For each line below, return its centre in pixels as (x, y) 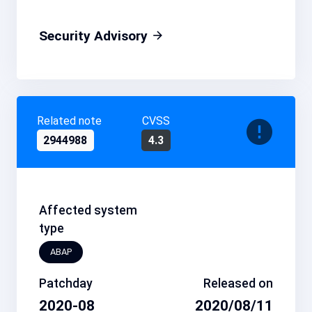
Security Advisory (95, 36)
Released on (238, 283)
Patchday (66, 283)
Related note (69, 121)
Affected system (88, 210)
